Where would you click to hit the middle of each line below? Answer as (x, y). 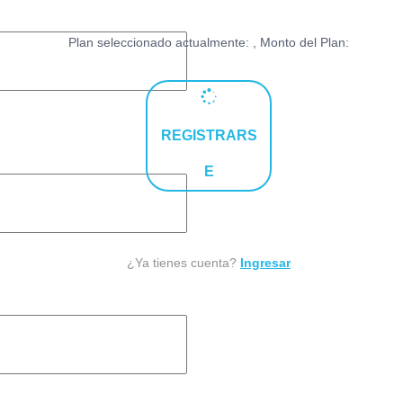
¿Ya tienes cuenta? (184, 263)
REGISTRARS (209, 136)
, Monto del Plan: (301, 43)
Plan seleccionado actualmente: (161, 43)
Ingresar (265, 263)
